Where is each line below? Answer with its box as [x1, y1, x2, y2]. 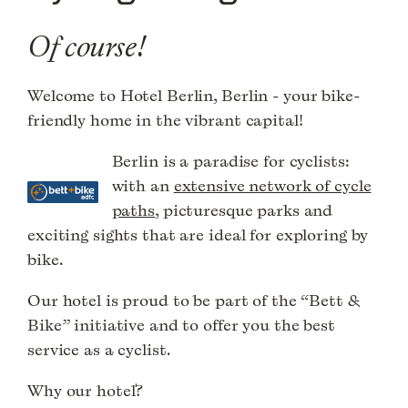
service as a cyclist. [27, 338, 170, 362]
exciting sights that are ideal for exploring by [27, 223, 369, 247]
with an [111, 174, 174, 198]
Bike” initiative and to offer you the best [27, 313, 335, 337]
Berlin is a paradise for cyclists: [111, 149, 350, 173]
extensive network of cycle [173, 174, 372, 198]
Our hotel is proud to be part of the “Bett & [27, 289, 360, 312]
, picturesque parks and [155, 199, 333, 222]
